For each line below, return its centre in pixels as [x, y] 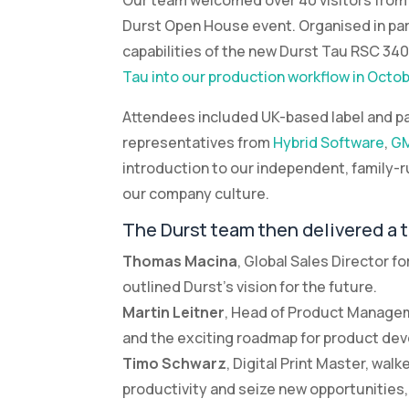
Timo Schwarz [175, 364]
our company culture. [196, 194]
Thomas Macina [180, 262]
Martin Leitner [174, 313]
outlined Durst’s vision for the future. [250, 287]
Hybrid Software [329, 143]
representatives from [198, 143]
